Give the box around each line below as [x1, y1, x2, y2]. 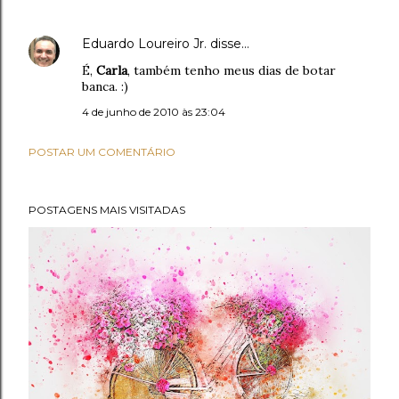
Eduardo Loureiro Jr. [82, 36, 207, 52]
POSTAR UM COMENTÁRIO [28, 145, 175, 159]
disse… [207, 36, 249, 52]
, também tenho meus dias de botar [127, 62, 336, 78]
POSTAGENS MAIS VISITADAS [28, 203, 185, 216]
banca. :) [82, 78, 128, 94]
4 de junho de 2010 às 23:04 [82, 105, 225, 118]
